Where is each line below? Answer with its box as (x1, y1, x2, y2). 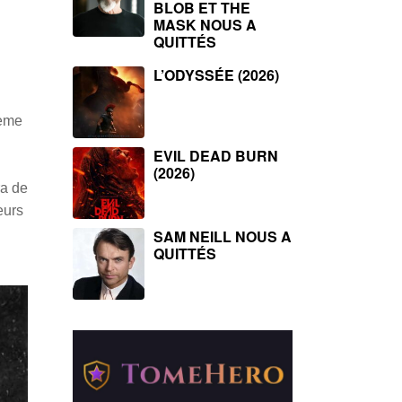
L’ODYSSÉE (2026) (153, 65, 279, 85)
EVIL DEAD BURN (153, 145, 278, 166)
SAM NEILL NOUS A (153, 226, 292, 247)
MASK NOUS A (153, 14, 257, 35)
